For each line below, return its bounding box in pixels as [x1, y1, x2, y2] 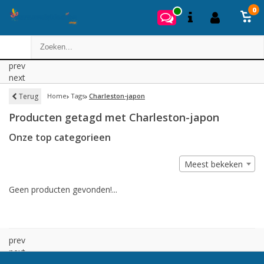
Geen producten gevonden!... [9, 184, 117, 195]
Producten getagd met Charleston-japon [9, 110, 219, 124]
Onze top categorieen [9, 131, 111, 144]
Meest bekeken [184, 159, 243, 170]
